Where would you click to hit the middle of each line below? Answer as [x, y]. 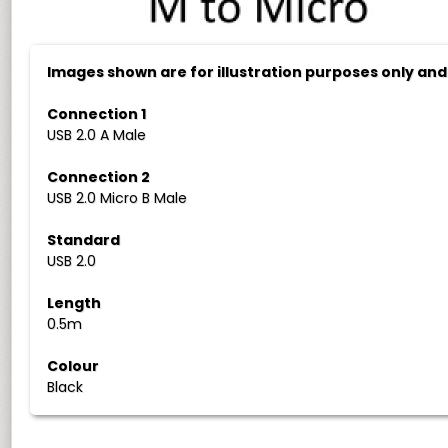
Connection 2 [99, 177]
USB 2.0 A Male [97, 135]
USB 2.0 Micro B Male [117, 198]
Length [74, 303]
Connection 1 [97, 114]
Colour [73, 366]
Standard [84, 240]
